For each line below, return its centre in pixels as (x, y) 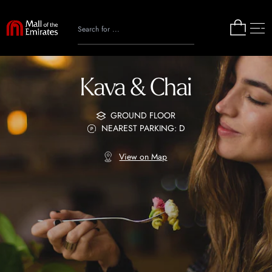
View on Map (143, 156)
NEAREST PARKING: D (143, 128)
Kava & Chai (136, 87)
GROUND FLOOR (143, 115)
